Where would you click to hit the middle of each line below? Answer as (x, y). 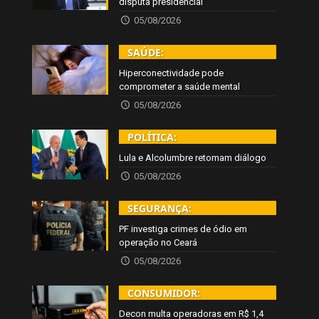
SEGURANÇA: (160, 209)
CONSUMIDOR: (164, 293)
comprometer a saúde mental (180, 87)
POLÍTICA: (152, 137)
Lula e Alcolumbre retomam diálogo (193, 158)
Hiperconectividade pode (172, 73)
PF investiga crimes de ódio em (183, 229)
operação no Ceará (158, 243)
